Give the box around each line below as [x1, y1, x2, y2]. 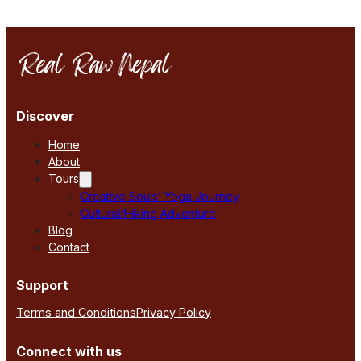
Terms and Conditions [16, 305, 136, 319]
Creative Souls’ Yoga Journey [81, 189, 239, 203]
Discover [16, 107, 74, 124]
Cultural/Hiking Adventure [81, 205, 216, 220]
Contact [48, 239, 89, 254]
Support [16, 276, 68, 293]
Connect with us [16, 342, 122, 359]
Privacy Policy [136, 305, 211, 319]
